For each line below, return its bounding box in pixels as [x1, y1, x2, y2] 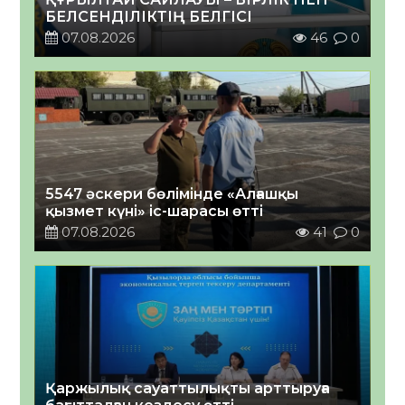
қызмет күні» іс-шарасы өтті [45, 202, 264, 220]
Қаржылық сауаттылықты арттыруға [45, 379, 331, 397]
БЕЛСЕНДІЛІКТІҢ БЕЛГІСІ [45, 7, 253, 25]
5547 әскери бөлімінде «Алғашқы [45, 184, 299, 202]
